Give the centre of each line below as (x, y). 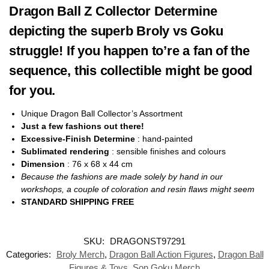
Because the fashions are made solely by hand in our (122, 177)
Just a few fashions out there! (83, 126)
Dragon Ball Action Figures (161, 255)
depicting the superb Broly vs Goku (116, 31)
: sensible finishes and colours (169, 152)
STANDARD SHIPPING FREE (77, 202)
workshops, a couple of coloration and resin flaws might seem (138, 189)
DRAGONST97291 (148, 241)
